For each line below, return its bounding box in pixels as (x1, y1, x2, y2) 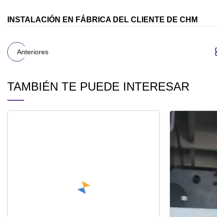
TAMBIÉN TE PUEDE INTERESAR (7, 80, 189, 93)
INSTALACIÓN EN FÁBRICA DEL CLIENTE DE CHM (7, 15, 198, 24)
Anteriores (17, 47, 48, 56)
